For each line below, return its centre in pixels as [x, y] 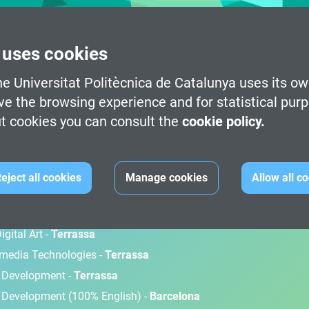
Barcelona [175, 296]
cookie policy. [223, 121]
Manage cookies [167, 177]
